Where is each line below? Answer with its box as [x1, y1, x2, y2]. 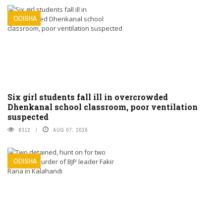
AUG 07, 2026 [53, 126, 88, 133]
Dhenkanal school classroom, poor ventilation [7, 101, 198, 112]
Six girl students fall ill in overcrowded [7, 91, 168, 102]
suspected [7, 111, 49, 122]
